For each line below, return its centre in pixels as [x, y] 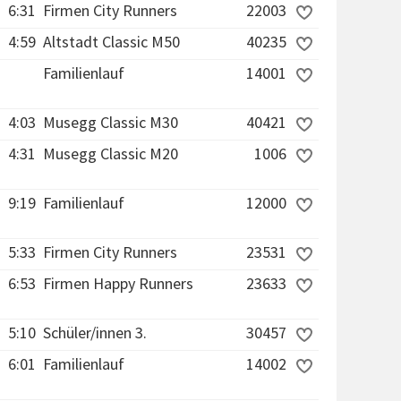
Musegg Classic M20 [111, 154]
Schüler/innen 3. [95, 333]
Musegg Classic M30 [111, 122]
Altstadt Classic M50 [111, 42]
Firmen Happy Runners [118, 283]
